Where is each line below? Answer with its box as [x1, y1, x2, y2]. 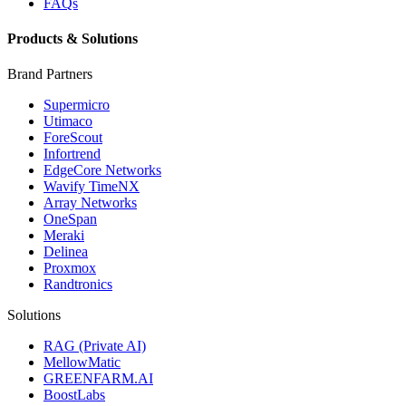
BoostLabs [43, 387, 105, 403]
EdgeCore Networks [43, 162, 161, 179]
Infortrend [43, 146, 101, 162]
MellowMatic [43, 354, 121, 371]
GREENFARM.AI [43, 371, 153, 387]
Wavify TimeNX [43, 179, 140, 195]
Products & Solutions [7, 31, 138, 47]
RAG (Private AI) [43, 338, 146, 354]
